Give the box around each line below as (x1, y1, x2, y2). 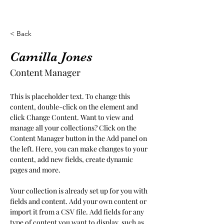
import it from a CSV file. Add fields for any (10, 207, 145, 216)
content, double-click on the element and (10, 102, 139, 111)
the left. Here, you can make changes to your (10, 144, 149, 153)
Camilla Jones (10, 49, 92, 64)
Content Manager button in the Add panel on (10, 133, 148, 143)
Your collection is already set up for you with (10, 186, 149, 195)
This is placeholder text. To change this (10, 91, 131, 101)
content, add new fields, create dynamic (10, 154, 134, 164)
